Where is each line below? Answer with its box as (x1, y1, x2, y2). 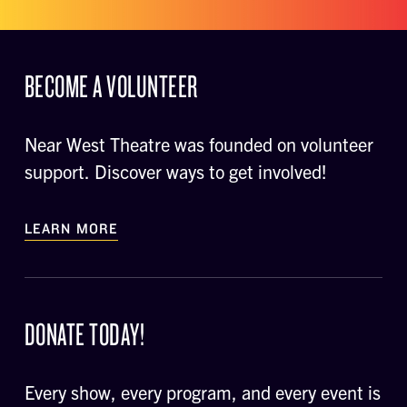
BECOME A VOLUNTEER (24, 65, 198, 106)
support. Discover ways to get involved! (24, 160, 327, 184)
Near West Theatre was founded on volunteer (24, 133, 373, 156)
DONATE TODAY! (24, 313, 145, 354)
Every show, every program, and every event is (24, 381, 381, 404)
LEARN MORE (24, 220, 119, 238)
